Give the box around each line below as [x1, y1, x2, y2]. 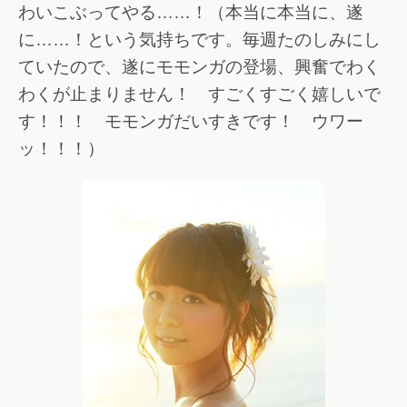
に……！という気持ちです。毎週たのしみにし [18, 30, 381, 50]
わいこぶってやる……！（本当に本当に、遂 [18, 3, 363, 23]
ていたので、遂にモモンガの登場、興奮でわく [18, 57, 381, 77]
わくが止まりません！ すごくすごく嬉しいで [18, 84, 381, 104]
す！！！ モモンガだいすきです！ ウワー [18, 112, 363, 132]
